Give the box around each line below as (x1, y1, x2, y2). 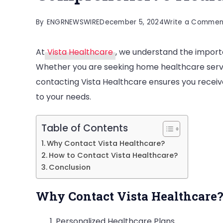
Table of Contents (41, 121, 128, 135)
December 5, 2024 (100, 17, 164, 27)
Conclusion (48, 162, 91, 172)
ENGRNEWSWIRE (46, 17, 100, 27)
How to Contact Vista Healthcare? (48, 150, 178, 160)
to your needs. (36, 91, 91, 103)
